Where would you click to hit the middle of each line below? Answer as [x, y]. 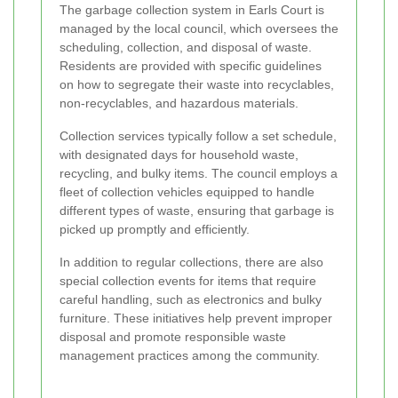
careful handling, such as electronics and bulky [191, 299]
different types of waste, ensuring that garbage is [197, 210]
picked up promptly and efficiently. [155, 229]
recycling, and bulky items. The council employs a [199, 173]
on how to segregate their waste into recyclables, [197, 84]
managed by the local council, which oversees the [199, 28]
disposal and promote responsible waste [173, 336]
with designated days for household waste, [179, 154]
